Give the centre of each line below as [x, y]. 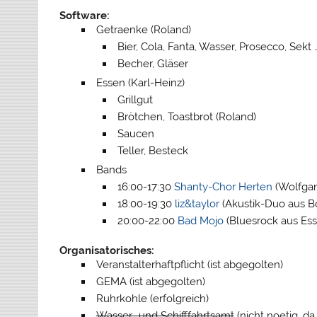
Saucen [136, 134]
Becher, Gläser [153, 64]
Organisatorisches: [107, 251]
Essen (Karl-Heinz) [140, 83]
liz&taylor [197, 204]
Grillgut [136, 100]
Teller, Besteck [153, 151]
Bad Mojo [201, 221]
